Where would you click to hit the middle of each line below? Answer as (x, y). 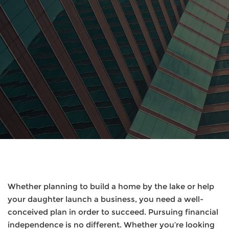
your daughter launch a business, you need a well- (106, 199)
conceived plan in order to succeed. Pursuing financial (113, 212)
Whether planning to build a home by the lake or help (111, 186)
